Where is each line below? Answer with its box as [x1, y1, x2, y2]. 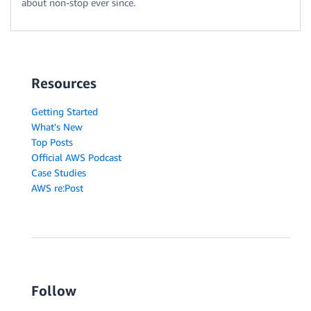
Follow [31, 282, 76, 299]
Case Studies [31, 166, 86, 178]
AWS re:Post [31, 181, 83, 194]
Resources [31, 74, 96, 91]
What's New [31, 120, 83, 133]
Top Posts [31, 135, 73, 148]
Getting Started [31, 105, 98, 117]
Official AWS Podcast [31, 151, 121, 163]
